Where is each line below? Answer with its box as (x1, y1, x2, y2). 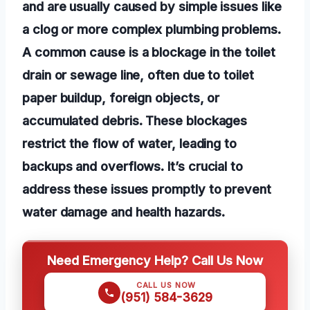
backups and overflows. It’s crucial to (22, 158, 243, 174)
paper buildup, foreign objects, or (22, 90, 220, 106)
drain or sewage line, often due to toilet (22, 67, 254, 83)
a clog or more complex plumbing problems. (22, 21, 281, 37)
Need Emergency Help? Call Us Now (47, 253, 263, 268)
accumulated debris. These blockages (22, 113, 248, 129)
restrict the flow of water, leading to (22, 136, 237, 152)
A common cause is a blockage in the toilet (22, 44, 275, 60)
